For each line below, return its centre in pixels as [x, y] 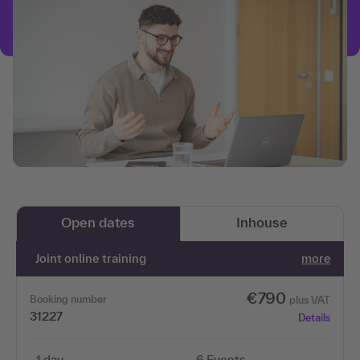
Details [314, 317]
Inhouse [262, 222]
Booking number [68, 299]
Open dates [98, 222]
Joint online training [91, 258]
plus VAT [309, 300]
